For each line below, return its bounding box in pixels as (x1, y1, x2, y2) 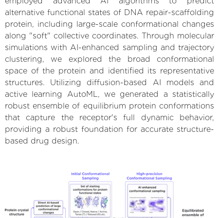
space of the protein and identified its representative (5, 66, 214, 75)
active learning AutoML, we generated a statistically (5, 89, 214, 99)
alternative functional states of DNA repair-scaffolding (5, 7, 214, 17)
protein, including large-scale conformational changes (5, 19, 214, 29)
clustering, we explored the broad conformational (5, 54, 214, 64)
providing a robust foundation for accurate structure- (5, 124, 214, 134)
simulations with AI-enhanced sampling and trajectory (5, 42, 214, 52)
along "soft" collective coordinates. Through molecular (5, 31, 214, 40)
